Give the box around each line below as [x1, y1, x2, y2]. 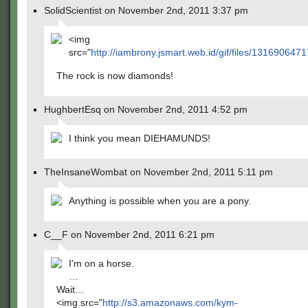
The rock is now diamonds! [56, 70, 173, 81]
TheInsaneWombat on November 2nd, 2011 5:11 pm [44, 166, 273, 177]
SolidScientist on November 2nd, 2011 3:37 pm [44, 5, 248, 16]
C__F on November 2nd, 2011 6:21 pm [44, 229, 214, 240]
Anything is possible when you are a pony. [69, 195, 251, 206]
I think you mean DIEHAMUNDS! [69, 133, 210, 144]
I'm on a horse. [69, 258, 134, 269]
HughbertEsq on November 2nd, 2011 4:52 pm [44, 104, 247, 115]
